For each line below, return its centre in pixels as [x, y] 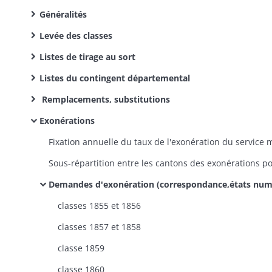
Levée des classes [76, 36]
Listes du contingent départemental [115, 78]
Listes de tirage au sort [87, 57]
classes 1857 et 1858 [99, 227]
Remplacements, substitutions [105, 99]
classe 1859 [81, 248]
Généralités [63, 14]
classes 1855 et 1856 [99, 206]
